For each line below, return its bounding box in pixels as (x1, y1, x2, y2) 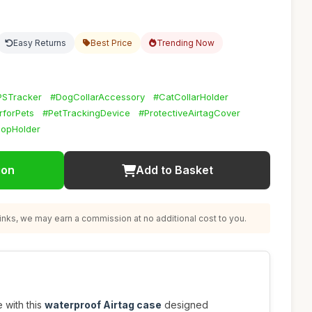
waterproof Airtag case (45, 299, 162, 311)
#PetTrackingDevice (42, 107, 130, 118)
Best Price (91, 38, 132, 48)
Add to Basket (135, 163, 213, 177)
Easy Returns (13, 38, 66, 48)
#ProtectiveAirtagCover (139, 107, 240, 118)
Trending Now (157, 38, 214, 48)
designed (162, 299, 208, 311)
